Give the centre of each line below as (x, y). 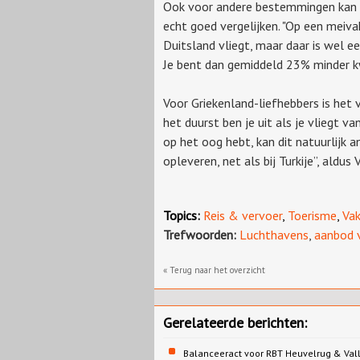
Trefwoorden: (200, 234)
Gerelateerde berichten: (235, 322)
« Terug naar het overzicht (214, 270)
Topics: (182, 215)
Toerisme (312, 215)
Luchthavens (274, 234)
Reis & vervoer (243, 215)
